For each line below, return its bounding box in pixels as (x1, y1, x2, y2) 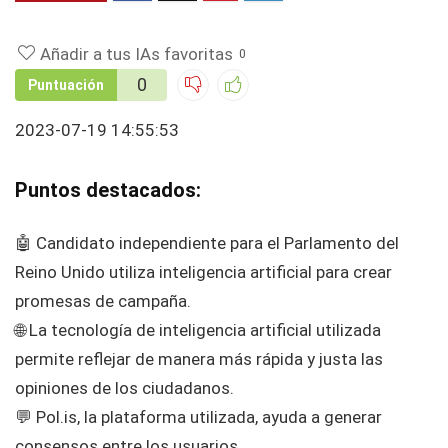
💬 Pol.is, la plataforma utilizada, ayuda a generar (15, 407, 382, 428)
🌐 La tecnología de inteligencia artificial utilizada (15, 320, 381, 341)
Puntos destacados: (15, 178, 201, 203)
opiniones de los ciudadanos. (15, 378, 234, 399)
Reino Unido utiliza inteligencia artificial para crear (15, 262, 392, 283)
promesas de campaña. (15, 291, 191, 312)
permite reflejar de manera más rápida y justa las (15, 349, 383, 370)
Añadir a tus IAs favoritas (40, 43, 233, 64)
